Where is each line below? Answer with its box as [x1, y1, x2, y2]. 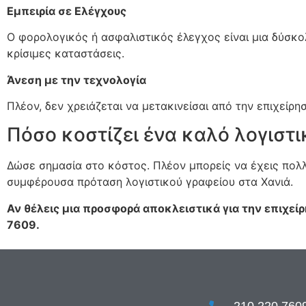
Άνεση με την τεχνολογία [7, 72, 146, 87]
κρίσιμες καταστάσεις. [7, 46, 124, 61]
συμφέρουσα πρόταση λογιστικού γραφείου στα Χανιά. [7, 175, 293, 189]
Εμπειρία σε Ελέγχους [7, 3, 126, 18]
